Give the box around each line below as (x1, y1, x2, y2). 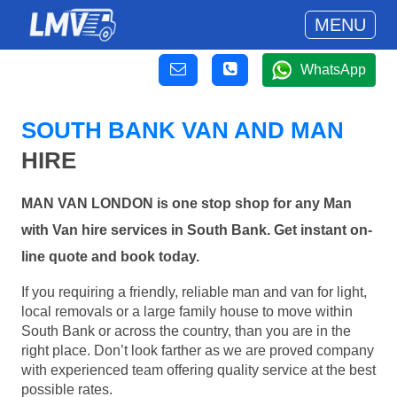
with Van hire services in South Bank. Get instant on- (21, 222, 372, 238)
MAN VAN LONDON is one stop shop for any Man (21, 196, 352, 212)
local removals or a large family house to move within (21, 303, 353, 319)
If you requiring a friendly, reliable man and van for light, (21, 284, 367, 300)
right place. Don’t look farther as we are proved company (21, 342, 374, 358)
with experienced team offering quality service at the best (21, 362, 376, 378)
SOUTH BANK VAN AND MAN (21, 117, 344, 144)
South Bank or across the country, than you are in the (21, 323, 351, 339)
